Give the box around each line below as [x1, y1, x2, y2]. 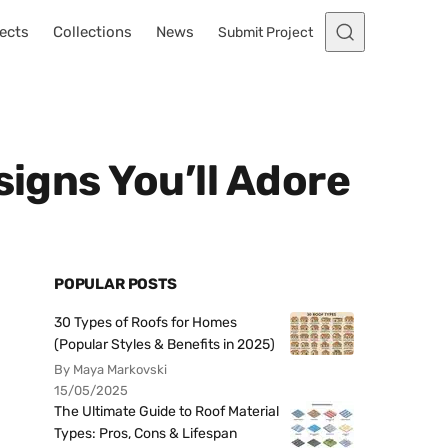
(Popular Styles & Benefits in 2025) [54, 336, 275, 353]
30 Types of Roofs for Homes [54, 314, 237, 331]
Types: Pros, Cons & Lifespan [54, 425, 237, 442]
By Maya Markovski [54, 362, 167, 377]
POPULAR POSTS [54, 275, 177, 293]
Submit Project [218, 23, 313, 41]
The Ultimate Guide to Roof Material [54, 403, 279, 420]
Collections [53, 23, 132, 41]
